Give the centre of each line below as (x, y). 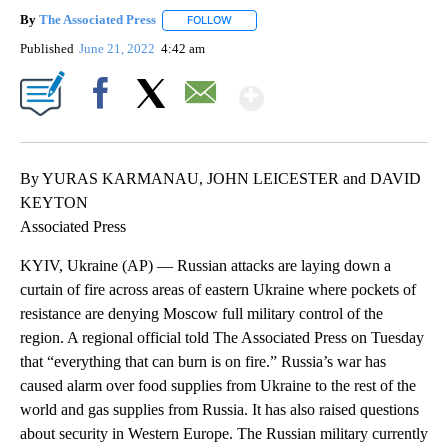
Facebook (104, 127)
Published (47, 48)
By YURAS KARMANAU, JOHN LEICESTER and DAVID (220, 178)
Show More (341, 89)
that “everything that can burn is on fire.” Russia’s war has (203, 361)
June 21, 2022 (119, 48)
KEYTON (54, 202)
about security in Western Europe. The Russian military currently (224, 433)
